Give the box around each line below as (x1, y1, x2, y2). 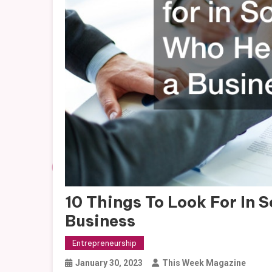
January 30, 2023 (75, 257, 143, 268)
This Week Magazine (162, 257, 246, 268)
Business (65, 210, 135, 231)
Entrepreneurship (72, 238, 137, 248)
